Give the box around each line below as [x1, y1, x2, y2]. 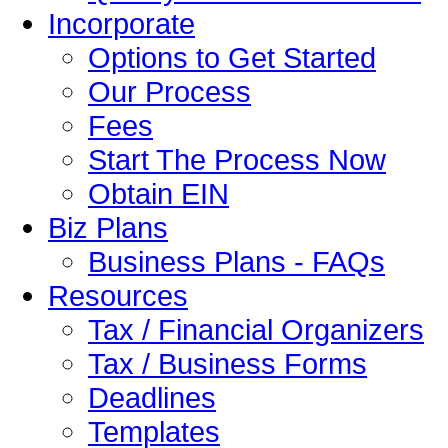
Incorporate [48, 7, 195, 40]
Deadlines [88, 381, 216, 414]
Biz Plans [48, 211, 168, 244]
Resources [48, 279, 188, 312]
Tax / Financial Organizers [88, 313, 424, 346]
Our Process [88, 75, 251, 108]
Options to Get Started [88, 41, 376, 74]
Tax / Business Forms [88, 347, 367, 380]
